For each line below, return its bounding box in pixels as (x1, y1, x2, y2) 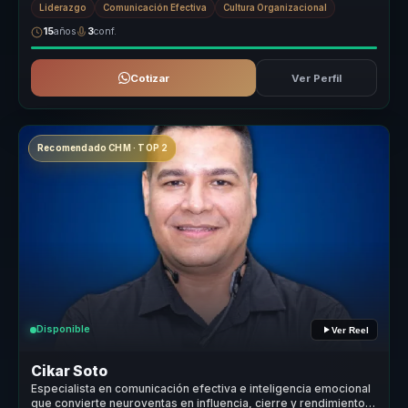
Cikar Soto (31, 362, 108, 380)
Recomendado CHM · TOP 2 (36, 143, 168, 154)
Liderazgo (39, 2, 87, 13)
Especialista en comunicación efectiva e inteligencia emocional (31, 382, 372, 396)
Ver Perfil (291, 71, 342, 85)
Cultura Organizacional (223, 2, 328, 13)
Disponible (36, 323, 90, 336)
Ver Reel (331, 324, 369, 335)
